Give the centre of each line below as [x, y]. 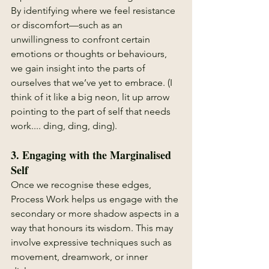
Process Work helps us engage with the [96, 199]
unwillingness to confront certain [82, 39]
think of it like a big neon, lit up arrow [91, 97]
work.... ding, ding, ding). [64, 126]
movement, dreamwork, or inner [80, 257]
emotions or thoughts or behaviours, [90, 54]
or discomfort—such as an [68, 25]
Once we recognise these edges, [82, 185]
